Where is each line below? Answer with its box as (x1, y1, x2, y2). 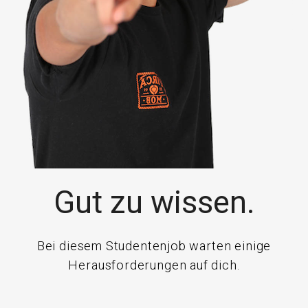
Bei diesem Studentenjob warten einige (36, 239, 272, 253)
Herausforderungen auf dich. (68, 258, 240, 272)
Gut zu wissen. (53, 184, 255, 221)
